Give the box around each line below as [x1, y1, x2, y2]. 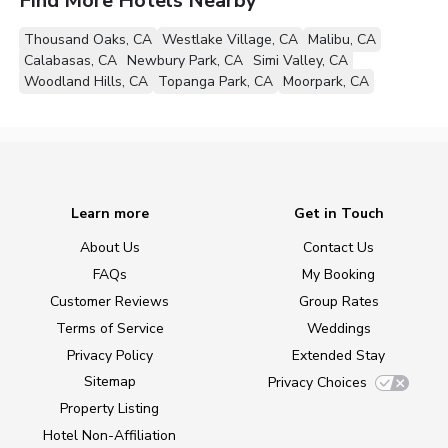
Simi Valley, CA [253, 51, 349, 71]
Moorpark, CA [283, 72, 370, 92]
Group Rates [298, 292, 379, 312]
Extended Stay [292, 345, 385, 365]
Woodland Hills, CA [24, 72, 149, 92]
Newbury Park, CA [127, 51, 244, 71]
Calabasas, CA [24, 51, 118, 71]
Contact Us [303, 238, 374, 258]
